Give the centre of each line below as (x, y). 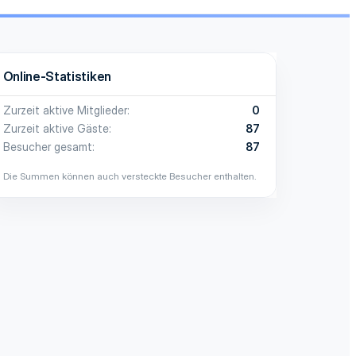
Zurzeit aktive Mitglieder (65, 110)
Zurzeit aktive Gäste (56, 128)
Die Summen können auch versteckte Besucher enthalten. (130, 176)
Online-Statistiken (57, 76)
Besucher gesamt (47, 146)
